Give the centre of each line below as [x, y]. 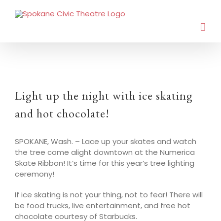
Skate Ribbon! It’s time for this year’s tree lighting [105, 163]
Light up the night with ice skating [104, 95]
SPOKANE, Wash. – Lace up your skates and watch [106, 141]
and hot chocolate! [62, 113]
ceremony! [35, 174]
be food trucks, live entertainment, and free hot [103, 205]
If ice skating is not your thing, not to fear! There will [109, 195]
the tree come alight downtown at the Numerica [105, 152]
